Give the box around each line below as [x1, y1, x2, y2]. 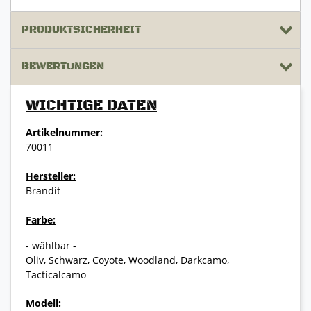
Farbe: [26, 212, 56, 226]
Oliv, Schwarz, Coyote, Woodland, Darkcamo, [26, 253, 229, 267]
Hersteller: [26, 169, 76, 183]
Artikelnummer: [26, 125, 103, 139]
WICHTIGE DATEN [26, 96, 157, 115]
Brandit [26, 183, 60, 197]
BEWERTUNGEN [22, 59, 104, 73]
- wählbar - [26, 238, 76, 252]
